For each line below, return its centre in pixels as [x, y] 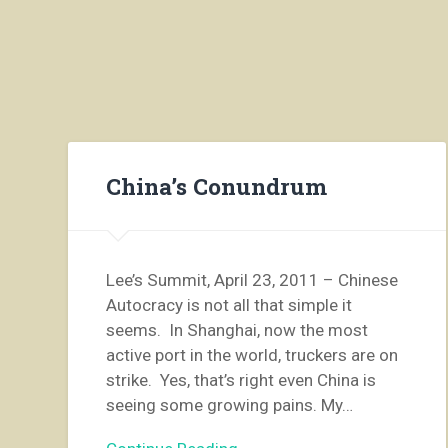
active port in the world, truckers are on [252, 355]
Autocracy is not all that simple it [229, 305]
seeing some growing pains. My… [230, 405]
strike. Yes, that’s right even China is [241, 380]
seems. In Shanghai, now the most [237, 330]
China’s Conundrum [217, 185]
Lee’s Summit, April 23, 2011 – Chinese [252, 280]
